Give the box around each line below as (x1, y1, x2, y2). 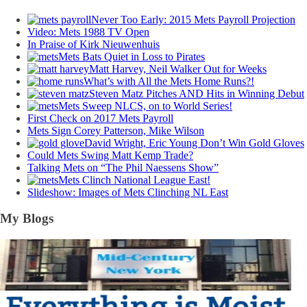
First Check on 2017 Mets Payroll (27, 112, 173, 124)
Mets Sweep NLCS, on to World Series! (58, 99, 232, 112)
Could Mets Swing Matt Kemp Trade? (27, 149, 193, 161)
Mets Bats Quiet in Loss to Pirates (58, 50, 205, 62)
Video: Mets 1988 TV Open (27, 25, 149, 38)
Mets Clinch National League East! (58, 173, 210, 186)
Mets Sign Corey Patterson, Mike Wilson (27, 124, 204, 136)
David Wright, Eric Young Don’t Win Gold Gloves (84, 136, 304, 149)
